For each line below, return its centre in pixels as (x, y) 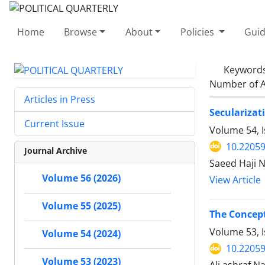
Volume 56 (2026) (81, 178)
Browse (81, 32)
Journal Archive (56, 151)
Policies (198, 32)
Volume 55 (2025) (81, 206)
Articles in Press (60, 100)
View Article (235, 180)
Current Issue (54, 124)
